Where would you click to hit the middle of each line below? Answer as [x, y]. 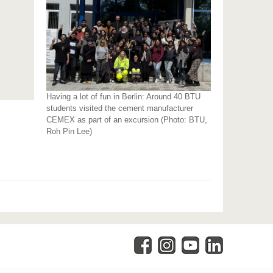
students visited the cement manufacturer [120, 108]
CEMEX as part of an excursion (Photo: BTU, [127, 119]
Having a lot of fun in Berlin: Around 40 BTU [124, 96]
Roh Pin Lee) [69, 131]
